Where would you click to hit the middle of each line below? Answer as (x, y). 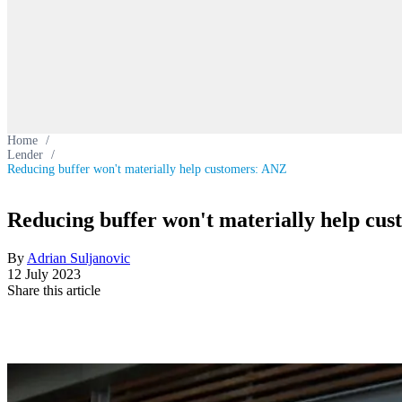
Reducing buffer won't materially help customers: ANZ (147, 169)
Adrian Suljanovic (79, 258)
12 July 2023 (44, 274)
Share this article (54, 290)
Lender (25, 155)
